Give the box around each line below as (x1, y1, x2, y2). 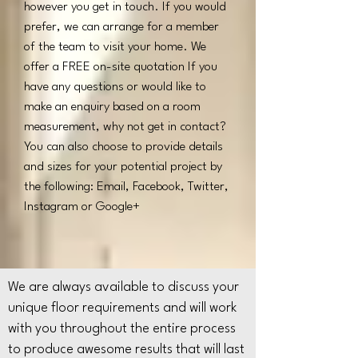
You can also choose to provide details (24, 141, 223, 153)
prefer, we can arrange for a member (24, 21, 219, 34)
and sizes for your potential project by (24, 161, 222, 173)
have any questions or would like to (24, 81, 206, 93)
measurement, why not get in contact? (24, 121, 226, 133)
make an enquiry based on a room (24, 101, 201, 113)
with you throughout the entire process (8, 322, 236, 336)
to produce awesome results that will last (8, 343, 245, 356)
